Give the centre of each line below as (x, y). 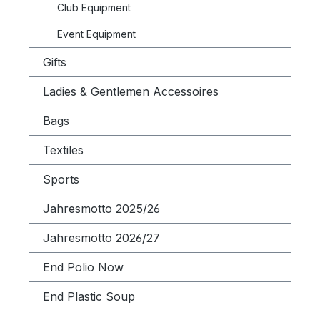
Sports (61, 179)
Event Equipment (96, 34)
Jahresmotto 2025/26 (101, 209)
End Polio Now (83, 267)
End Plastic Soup (89, 296)
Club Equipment (94, 7)
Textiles (63, 150)
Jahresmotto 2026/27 (101, 238)
